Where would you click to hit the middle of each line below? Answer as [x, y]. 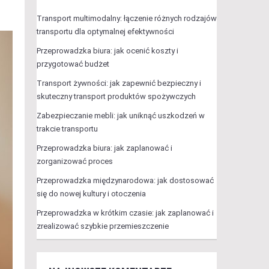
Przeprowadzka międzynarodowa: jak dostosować [125, 180]
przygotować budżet [73, 64]
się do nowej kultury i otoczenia [91, 194]
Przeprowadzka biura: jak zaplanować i [104, 148]
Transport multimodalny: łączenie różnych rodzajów [126, 18]
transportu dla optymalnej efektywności [105, 32]
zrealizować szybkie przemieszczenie [102, 226]
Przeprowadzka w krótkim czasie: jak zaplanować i [125, 213]
